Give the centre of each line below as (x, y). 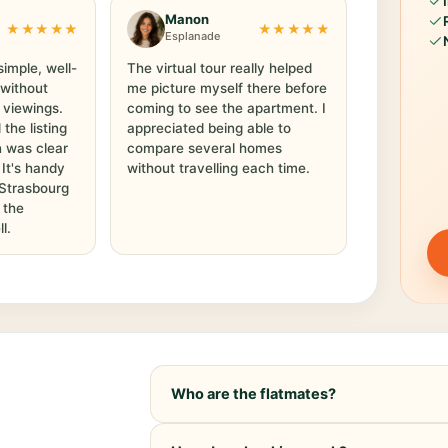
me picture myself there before (226, 87)
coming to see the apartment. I (226, 107)
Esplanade (192, 36)
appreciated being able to (208, 127)
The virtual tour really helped (219, 67)
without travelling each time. (218, 167)
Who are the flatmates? (254, 393)
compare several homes (204, 147)
